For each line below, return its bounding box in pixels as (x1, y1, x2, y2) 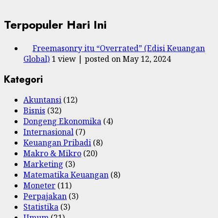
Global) (23, 54, 50, 65)
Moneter (23, 180, 55, 191)
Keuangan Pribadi (23, 137, 91, 148)
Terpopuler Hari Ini (4, 16, 107, 34)
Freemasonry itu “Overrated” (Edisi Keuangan (33, 43, 205, 54)
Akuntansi (23, 94, 61, 106)
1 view (52, 54, 76, 65)
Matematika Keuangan (23, 169, 109, 181)
